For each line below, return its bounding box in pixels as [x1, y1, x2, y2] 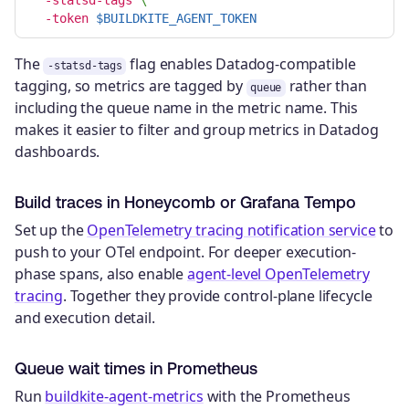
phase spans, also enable [15, 264, 187, 285]
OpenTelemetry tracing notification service [87, 220, 376, 241]
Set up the [15, 220, 88, 241]
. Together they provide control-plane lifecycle [62, 286, 372, 307]
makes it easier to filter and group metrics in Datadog [15, 120, 379, 141]
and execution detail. [15, 308, 155, 329]
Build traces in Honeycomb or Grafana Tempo [15, 192, 356, 212]
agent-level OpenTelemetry [187, 264, 370, 285]
